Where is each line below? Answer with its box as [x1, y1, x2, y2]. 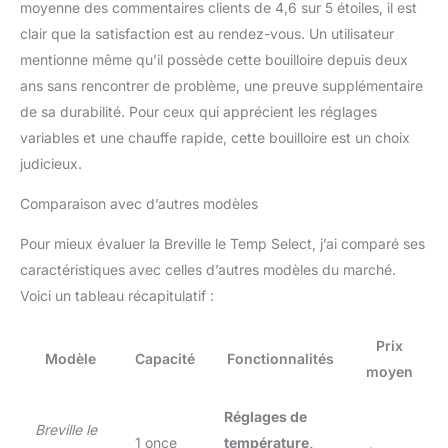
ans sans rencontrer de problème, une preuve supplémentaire [20, 77, 423, 95]
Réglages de [224, 408, 307, 426]
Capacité [135, 350, 195, 368]
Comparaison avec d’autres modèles [20, 195, 258, 213]
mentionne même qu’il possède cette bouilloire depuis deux [20, 51, 408, 69]
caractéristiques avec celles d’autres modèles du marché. [20, 261, 396, 279]
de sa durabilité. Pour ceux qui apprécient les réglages [20, 103, 377, 121]
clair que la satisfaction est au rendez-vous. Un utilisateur [20, 25, 394, 43]
